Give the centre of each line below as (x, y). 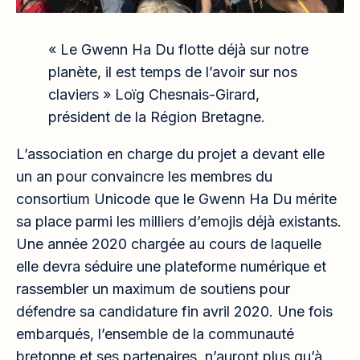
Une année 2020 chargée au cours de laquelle (169, 243)
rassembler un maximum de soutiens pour (153, 288)
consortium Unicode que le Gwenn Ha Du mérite (176, 198)
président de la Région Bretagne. (157, 117)
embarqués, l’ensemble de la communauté (155, 333)
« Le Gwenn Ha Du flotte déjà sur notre (178, 49)
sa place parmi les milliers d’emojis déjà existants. (179, 221)
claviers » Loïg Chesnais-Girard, (154, 94)
